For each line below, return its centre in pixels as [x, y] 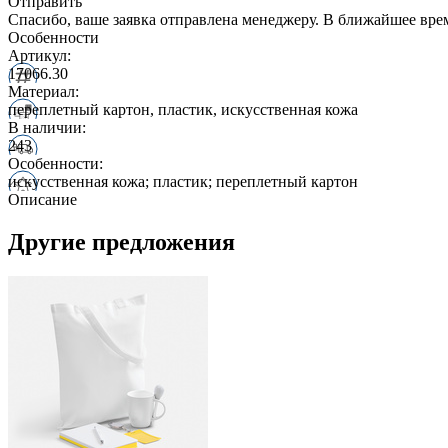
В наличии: [47, 127]
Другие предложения [121, 241]
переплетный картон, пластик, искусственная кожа [183, 109]
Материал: [43, 91]
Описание [42, 199]
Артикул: [39, 55]
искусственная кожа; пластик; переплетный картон [183, 181]
